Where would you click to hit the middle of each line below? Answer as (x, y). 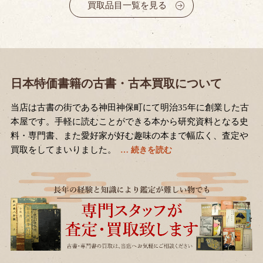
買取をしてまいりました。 (63, 150)
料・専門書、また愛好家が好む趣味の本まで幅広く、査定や (129, 136)
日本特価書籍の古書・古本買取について (116, 84)
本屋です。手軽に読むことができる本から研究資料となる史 (129, 122)
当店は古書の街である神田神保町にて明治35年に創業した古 (129, 108)
